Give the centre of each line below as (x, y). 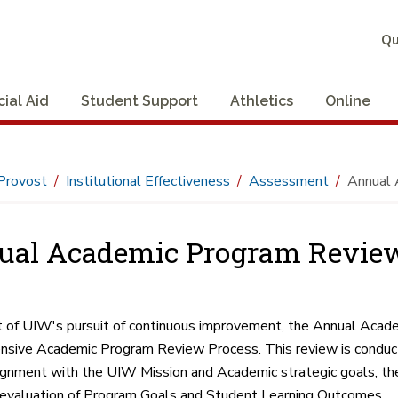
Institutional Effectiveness (147, 181)
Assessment (288, 181)
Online (348, 100)
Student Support (139, 100)
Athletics (262, 100)
